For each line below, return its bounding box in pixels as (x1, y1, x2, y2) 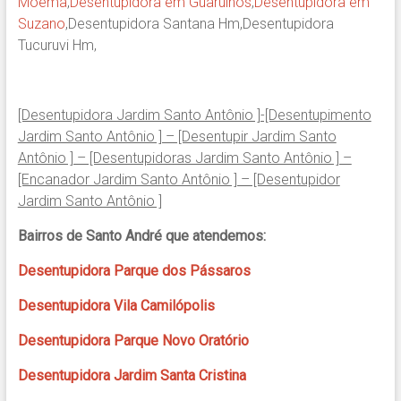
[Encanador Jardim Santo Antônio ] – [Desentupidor (17, 171, 340, 189)
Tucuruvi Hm (17, 37, 94, 55)
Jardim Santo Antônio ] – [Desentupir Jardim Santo (17, 128, 337, 146)
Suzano (17, 15, 65, 33)
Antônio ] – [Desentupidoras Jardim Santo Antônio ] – (17, 149, 352, 167)
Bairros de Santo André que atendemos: (17, 227, 266, 245)
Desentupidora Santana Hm (67, 15, 240, 33)
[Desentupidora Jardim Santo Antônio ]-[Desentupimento (17, 107, 371, 124)
